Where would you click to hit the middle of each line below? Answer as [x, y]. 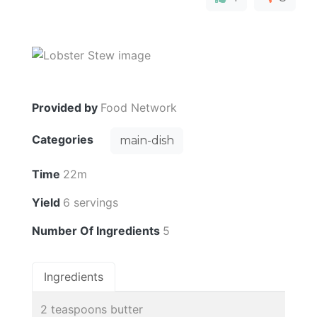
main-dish [147, 140]
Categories [64, 140]
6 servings [91, 202]
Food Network [139, 107]
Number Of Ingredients [97, 230]
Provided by [66, 107]
